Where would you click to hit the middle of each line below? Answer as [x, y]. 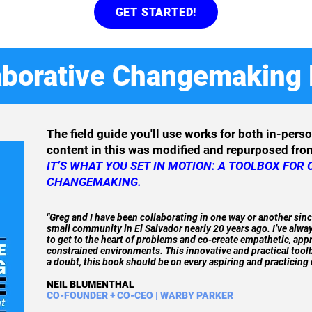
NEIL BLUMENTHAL [91, 284]
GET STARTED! [156, 12]
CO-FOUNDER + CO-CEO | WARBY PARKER [140, 295]
